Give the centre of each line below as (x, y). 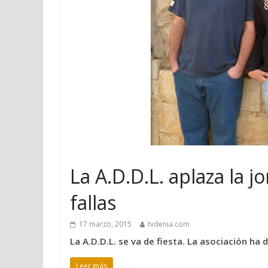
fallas (93, 202)
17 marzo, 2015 (105, 224)
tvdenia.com (169, 224)
